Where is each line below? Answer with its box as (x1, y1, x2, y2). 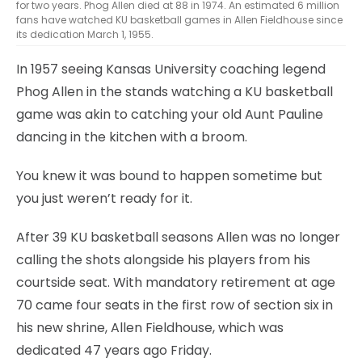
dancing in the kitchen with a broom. (16, 127, 247, 146)
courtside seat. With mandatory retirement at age (16, 272, 335, 292)
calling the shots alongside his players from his (16, 250, 310, 269)
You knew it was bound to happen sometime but (16, 166, 322, 185)
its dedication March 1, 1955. (16, 27, 154, 41)
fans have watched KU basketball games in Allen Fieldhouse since (16, 12, 343, 27)
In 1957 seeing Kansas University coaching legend (16, 59, 326, 78)
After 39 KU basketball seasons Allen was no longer (16, 227, 340, 246)
